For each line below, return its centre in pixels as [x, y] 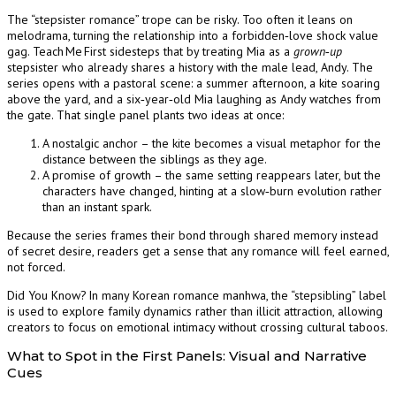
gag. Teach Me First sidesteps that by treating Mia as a [150, 52]
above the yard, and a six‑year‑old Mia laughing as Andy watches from [194, 99]
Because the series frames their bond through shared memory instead [193, 236]
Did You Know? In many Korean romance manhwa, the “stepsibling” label [197, 296]
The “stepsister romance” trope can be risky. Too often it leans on [180, 20]
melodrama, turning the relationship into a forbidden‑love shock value [193, 36]
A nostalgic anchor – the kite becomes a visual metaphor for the [212, 144]
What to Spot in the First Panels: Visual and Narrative [187, 356]
